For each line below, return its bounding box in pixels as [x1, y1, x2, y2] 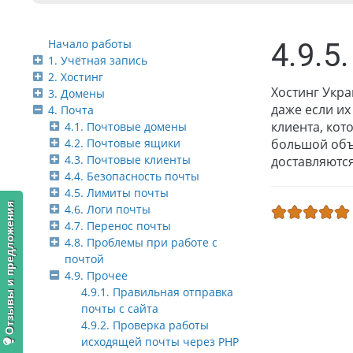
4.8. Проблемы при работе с [65, 235, 217, 251]
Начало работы [48, 36, 132, 52]
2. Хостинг [48, 69, 103, 85]
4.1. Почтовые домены [65, 119, 187, 135]
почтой [65, 251, 104, 267]
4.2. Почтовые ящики [65, 136, 180, 151]
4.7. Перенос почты [65, 218, 171, 234]
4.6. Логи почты [65, 202, 150, 217]
